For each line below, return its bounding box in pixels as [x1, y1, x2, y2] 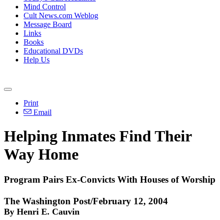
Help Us [24, 55, 50, 64]
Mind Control [24, 2, 66, 11]
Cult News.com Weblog [24, 11, 98, 20]
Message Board [24, 20, 72, 28]
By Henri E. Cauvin [4, 206, 80, 217]
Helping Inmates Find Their [4, 127, 192, 145]
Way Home [4, 145, 79, 164]
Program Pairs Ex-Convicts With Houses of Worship [4, 174, 216, 185]
